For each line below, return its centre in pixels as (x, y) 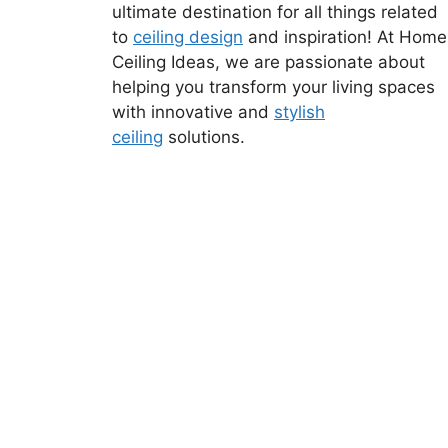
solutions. (204, 136)
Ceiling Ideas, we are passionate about (268, 61)
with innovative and (193, 111)
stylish (299, 111)
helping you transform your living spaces (273, 86)
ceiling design (188, 36)
